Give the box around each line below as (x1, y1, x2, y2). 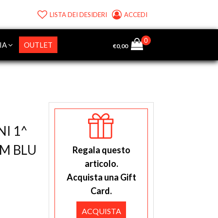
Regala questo (72, 144, 130, 155)
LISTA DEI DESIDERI (50, 11, 107, 18)
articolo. (84, 158, 118, 169)
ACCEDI (124, 11, 149, 18)
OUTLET (23, 40, 53, 50)
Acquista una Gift (66, 171, 136, 182)
